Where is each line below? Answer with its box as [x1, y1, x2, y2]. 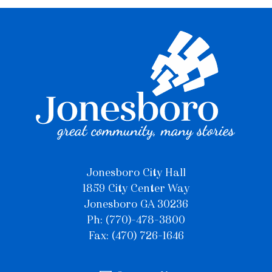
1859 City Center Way [83, 181, 189, 195]
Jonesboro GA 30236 [84, 197, 188, 211]
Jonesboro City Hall [86, 165, 186, 179]
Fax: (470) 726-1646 [88, 228, 184, 242]
